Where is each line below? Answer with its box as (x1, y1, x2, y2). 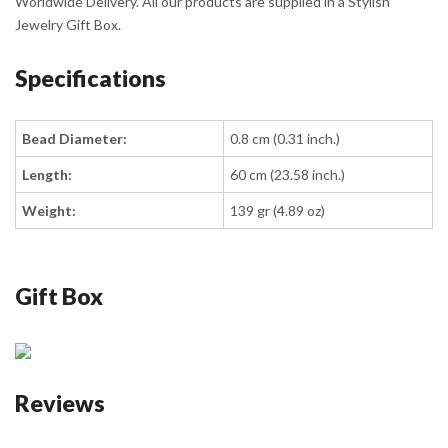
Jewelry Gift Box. (15, 16, 121, 34)
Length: (22, 166, 73, 184)
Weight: (22, 202, 77, 220)
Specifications (15, 64, 166, 93)
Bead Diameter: (22, 130, 128, 148)
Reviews (15, 388, 105, 417)
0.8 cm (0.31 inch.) (230, 130, 341, 148)
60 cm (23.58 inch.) (230, 166, 346, 184)
